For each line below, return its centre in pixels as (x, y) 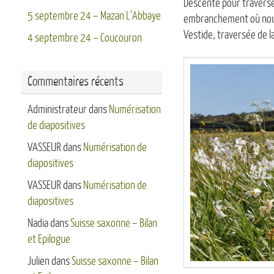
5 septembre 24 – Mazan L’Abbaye (94, 16)
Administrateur (57, 109)
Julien (39, 261)
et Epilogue (49, 239)
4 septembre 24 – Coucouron (85, 38)
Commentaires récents (76, 82)
